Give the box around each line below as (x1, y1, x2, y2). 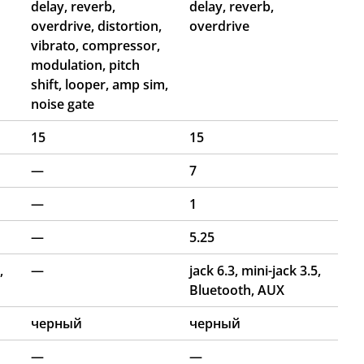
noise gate (31, 94, 94, 113)
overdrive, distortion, (31, 16, 162, 35)
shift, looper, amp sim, (31, 75, 168, 93)
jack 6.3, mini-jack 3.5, (189, 261, 321, 279)
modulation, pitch (31, 55, 140, 74)
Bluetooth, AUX (189, 280, 284, 299)
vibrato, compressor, (31, 36, 160, 54)
